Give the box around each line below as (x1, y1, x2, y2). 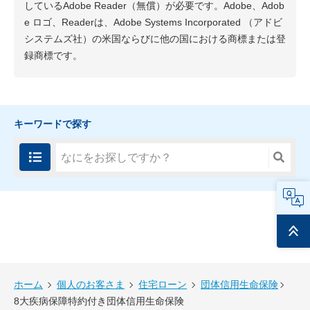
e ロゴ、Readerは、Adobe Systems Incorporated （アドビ (24, 17, 282, 28)
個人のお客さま (57, 279, 125, 291)
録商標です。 (24, 50, 82, 62)
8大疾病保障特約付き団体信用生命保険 (14, 295, 184, 307)
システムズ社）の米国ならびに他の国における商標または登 (24, 33, 286, 45)
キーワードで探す (14, 118, 91, 130)
